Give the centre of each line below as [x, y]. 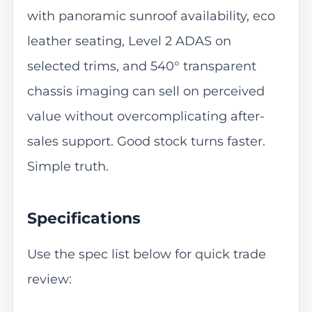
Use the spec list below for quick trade [146, 255]
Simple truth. [68, 166]
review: [49, 280]
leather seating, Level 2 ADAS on [129, 41]
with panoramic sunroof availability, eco [151, 16]
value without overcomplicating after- [146, 116]
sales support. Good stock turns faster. [146, 141]
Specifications [84, 218]
